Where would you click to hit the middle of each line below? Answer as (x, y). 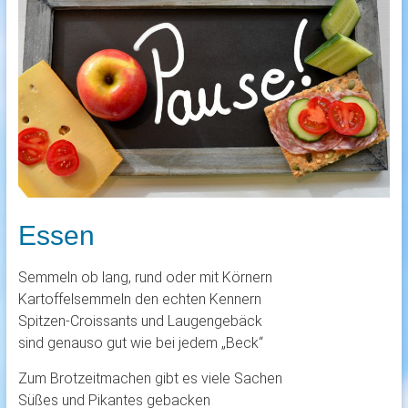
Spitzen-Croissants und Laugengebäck (140, 321)
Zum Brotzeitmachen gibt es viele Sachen (150, 378)
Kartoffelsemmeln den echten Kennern (139, 299)
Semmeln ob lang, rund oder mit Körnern (145, 277)
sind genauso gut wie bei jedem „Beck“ (140, 342)
